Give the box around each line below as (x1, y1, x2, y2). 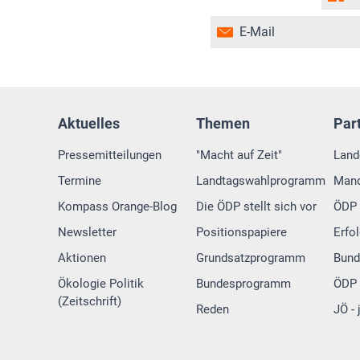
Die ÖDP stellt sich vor (195, 199, 317, 215)
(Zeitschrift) (58, 294, 121, 309)
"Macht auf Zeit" (195, 148, 282, 163)
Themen (195, 115, 250, 133)
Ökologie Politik (58, 276, 144, 292)
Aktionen (58, 251, 106, 266)
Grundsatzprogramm (195, 251, 305, 266)
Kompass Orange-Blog (58, 199, 177, 215)
